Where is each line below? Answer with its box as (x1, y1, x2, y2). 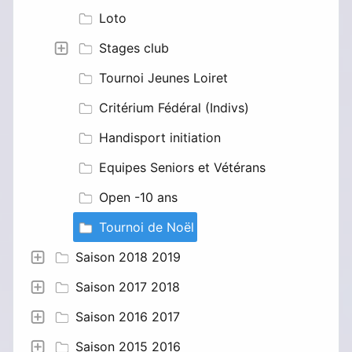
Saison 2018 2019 (75, 248, 181, 265)
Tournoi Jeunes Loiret (99, 69, 228, 86)
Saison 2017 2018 (75, 278, 180, 295)
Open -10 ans (99, 189, 178, 205)
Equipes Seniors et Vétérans (99, 159, 266, 175)
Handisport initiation (99, 129, 221, 145)
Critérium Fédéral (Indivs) (99, 99, 249, 115)
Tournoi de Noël (99, 218, 194, 235)
